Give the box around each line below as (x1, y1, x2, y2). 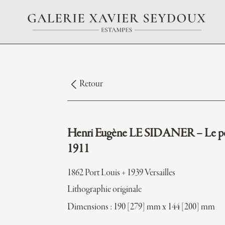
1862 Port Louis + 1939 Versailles (67, 168, 176, 178)
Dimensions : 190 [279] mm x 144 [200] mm (67, 202, 215, 212)
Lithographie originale (67, 184, 142, 195)
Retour (79, 79, 103, 89)
